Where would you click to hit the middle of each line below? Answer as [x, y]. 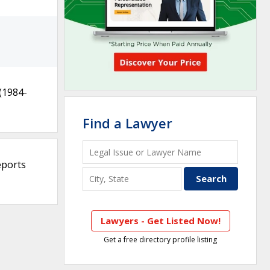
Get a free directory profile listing [160, 239]
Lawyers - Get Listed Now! [160, 220]
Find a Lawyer [127, 123]
